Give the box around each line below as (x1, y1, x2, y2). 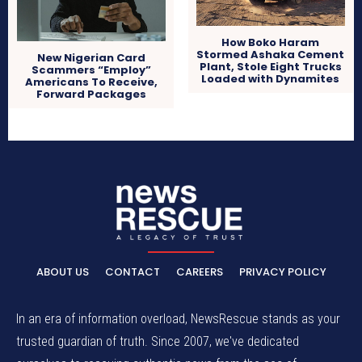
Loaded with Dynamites (201, 71, 340, 87)
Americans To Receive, (25, 74, 158, 90)
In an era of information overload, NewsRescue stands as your (16, 311, 340, 327)
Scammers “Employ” (32, 62, 152, 78)
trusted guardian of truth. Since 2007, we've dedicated (16, 334, 299, 350)
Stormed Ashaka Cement (196, 47, 345, 63)
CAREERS (175, 264, 223, 280)
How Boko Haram (221, 35, 320, 51)
